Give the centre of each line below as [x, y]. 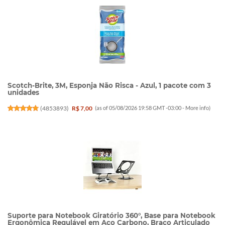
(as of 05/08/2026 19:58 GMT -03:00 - [140, 108]
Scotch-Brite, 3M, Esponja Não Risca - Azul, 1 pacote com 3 [109, 86]
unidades [23, 93]
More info [197, 108]
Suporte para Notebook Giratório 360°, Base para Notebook [111, 215]
